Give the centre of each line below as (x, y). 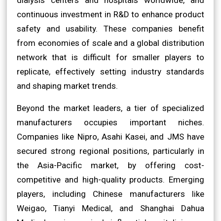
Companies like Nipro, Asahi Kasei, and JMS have (110, 136)
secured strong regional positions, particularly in (110, 151)
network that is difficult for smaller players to (110, 57)
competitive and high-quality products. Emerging (110, 179)
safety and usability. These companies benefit (110, 28)
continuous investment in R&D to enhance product (110, 14)
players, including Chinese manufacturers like (110, 194)
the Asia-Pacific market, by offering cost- (110, 165)
